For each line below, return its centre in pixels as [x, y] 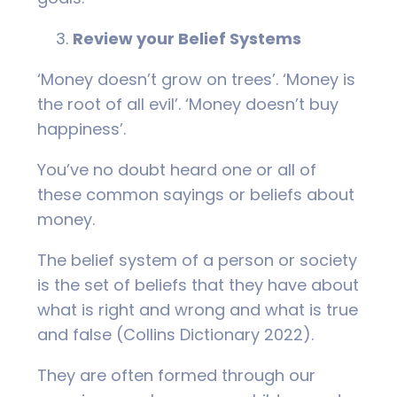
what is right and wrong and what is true [198, 310]
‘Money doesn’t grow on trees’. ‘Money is [196, 80]
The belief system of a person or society [197, 261]
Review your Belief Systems [187, 39]
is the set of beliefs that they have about [198, 285]
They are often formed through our [176, 376]
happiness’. [82, 129]
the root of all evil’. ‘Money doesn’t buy [188, 105]
